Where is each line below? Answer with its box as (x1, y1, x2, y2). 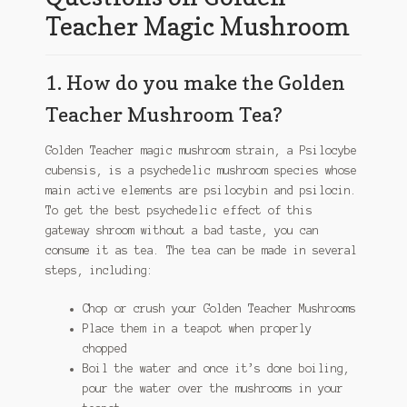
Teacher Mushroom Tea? (45, 102, 283, 127)
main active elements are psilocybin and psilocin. (45, 184, 357, 197)
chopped (82, 342, 127, 354)
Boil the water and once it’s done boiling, (82, 362, 350, 374)
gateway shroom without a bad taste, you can (45, 224, 319, 237)
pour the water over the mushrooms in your (82, 382, 343, 394)
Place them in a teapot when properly (82, 322, 312, 334)
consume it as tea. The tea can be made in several (45, 244, 357, 257)
